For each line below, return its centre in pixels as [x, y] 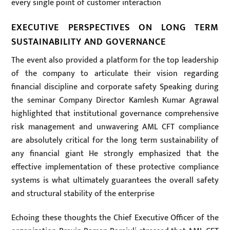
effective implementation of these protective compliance [115, 167]
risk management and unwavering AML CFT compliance [115, 127]
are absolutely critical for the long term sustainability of [115, 140]
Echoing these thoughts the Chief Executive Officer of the [115, 218]
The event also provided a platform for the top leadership [115, 60]
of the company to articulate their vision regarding [115, 73]
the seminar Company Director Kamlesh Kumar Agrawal [115, 100]
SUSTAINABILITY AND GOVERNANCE [89, 42]
